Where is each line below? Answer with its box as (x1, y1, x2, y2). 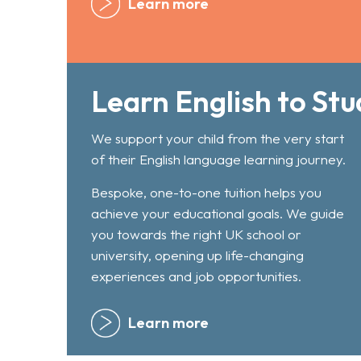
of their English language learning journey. (91, 151, 346, 168)
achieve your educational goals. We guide (91, 205, 344, 222)
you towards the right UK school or (91, 226, 301, 243)
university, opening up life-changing (91, 247, 304, 264)
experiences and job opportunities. (91, 268, 301, 285)
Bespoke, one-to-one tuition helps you (91, 184, 322, 201)
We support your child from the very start (91, 130, 344, 147)
